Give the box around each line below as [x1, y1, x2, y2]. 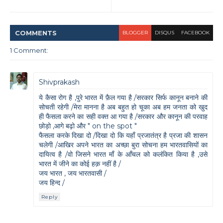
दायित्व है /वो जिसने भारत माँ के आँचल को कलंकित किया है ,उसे [39, 150, 208, 159]
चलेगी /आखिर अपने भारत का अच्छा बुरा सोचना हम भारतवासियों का [39, 140, 208, 150]
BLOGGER [122, 29, 148, 36]
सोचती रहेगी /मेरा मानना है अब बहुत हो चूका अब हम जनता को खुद [39, 103, 208, 112]
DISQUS [155, 29, 174, 36]
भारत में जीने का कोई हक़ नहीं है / [39, 159, 121, 169]
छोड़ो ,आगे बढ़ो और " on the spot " [39, 121, 137, 131]
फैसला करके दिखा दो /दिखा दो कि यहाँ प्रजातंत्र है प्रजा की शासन [39, 131, 208, 140]
